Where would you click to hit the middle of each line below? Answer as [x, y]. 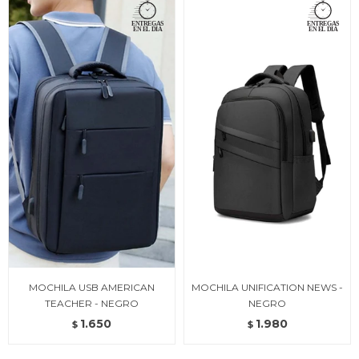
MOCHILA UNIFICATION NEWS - [267, 287]
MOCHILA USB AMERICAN [92, 287]
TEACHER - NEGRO [92, 303]
